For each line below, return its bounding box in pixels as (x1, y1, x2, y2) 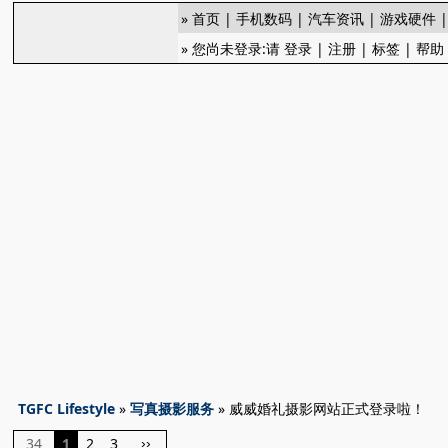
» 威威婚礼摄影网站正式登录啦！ (214, 399, 426, 418)
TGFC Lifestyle (18, 399, 116, 418)
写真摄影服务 (130, 399, 215, 418)
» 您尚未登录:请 (181, 39, 285, 58)
